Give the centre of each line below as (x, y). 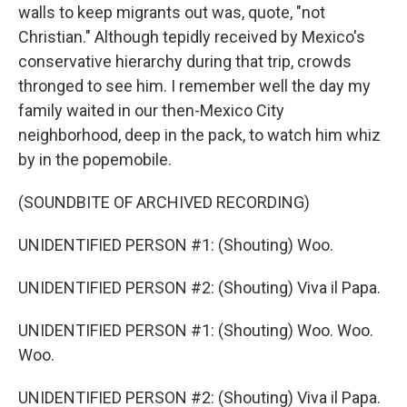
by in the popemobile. (95, 159)
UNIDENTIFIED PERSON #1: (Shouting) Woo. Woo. (196, 330)
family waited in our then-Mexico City (151, 110)
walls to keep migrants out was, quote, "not (172, 12)
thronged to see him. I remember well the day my (194, 86)
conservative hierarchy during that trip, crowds (185, 61)
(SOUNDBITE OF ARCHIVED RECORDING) (164, 202)
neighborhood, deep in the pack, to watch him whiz (199, 135)
